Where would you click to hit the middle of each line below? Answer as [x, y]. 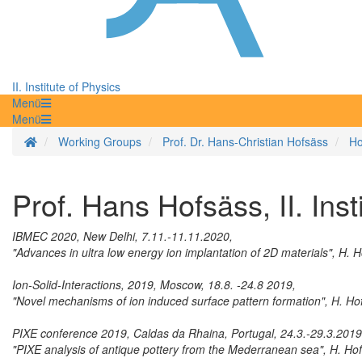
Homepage [65, 141]
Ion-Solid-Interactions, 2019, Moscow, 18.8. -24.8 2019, [154, 285]
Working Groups [100, 142]
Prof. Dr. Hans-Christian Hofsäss [245, 142]
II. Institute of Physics [66, 87]
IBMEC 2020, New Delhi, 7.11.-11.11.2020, [122, 236]
